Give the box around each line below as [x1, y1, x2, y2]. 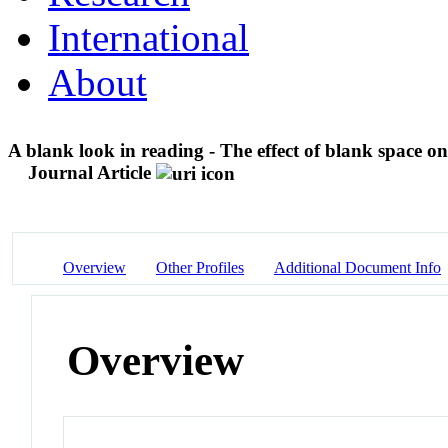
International [48, 15, 249, 59]
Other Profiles [156, 258, 244, 276]
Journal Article [28, 161, 151, 183]
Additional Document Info [274, 258, 441, 276]
